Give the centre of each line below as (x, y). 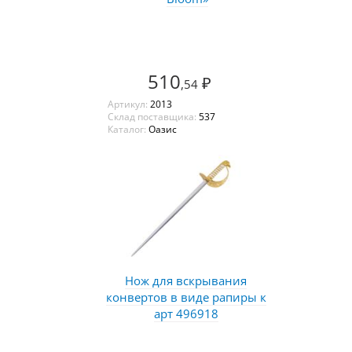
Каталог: (128, 129)
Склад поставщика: (153, 116)
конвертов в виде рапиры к (186, 297)
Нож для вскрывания (186, 280)
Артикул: (128, 104)
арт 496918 (186, 313)
